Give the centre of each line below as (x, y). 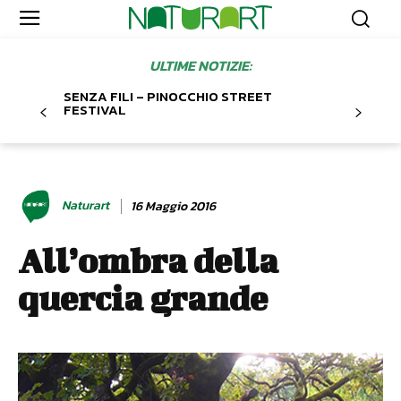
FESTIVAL (95, 110)
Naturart (85, 206)
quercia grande (143, 299)
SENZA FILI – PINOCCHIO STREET (168, 97)
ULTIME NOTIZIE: (200, 66)
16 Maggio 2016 (173, 206)
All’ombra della (148, 261)
